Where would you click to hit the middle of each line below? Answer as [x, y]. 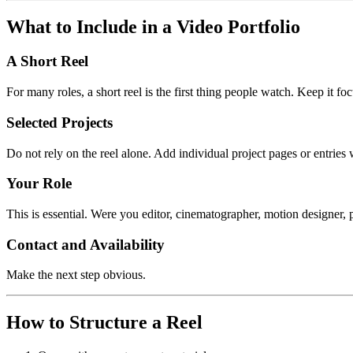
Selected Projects [59, 122]
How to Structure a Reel [104, 323]
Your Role [39, 184]
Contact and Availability [85, 244]
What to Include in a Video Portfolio [153, 26]
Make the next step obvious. [76, 275]
